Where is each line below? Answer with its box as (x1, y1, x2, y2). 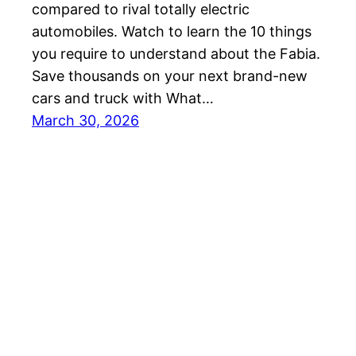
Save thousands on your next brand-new (32, 68, 308, 85)
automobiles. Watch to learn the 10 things (32, 23, 311, 41)
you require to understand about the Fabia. (32, 45, 320, 63)
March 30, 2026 (32, 112, 139, 130)
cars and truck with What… (32, 90, 214, 107)
